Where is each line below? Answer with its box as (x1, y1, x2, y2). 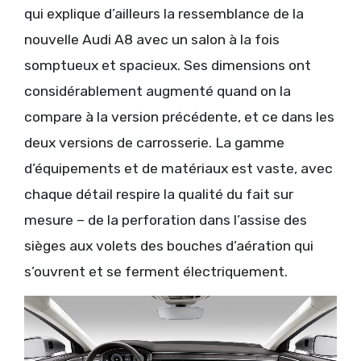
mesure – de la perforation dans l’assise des (24, 212, 307, 229)
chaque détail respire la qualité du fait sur (24, 186, 293, 203)
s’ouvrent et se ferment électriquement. (24, 263, 288, 280)
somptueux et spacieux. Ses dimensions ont (24, 57, 311, 74)
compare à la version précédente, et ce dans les (24, 109, 334, 126)
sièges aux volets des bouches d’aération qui (24, 238, 313, 255)
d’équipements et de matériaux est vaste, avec (24, 160, 333, 177)
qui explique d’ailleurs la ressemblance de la (24, 6, 304, 23)
